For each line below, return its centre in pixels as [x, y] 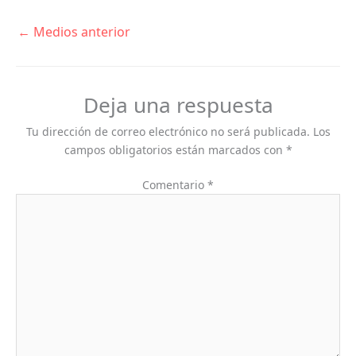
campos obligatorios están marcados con [175, 149]
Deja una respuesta [178, 104]
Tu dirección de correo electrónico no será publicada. [168, 131]
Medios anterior [80, 32]
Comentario [175, 184]
